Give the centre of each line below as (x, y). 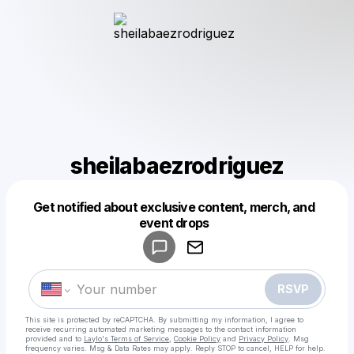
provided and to (53, 339)
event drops (174, 223)
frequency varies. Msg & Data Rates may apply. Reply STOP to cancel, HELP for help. (175, 348)
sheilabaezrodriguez (177, 166)
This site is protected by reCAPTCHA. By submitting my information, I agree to (164, 320)
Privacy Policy (264, 339)
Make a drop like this (183, 236)
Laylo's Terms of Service (126, 339)
